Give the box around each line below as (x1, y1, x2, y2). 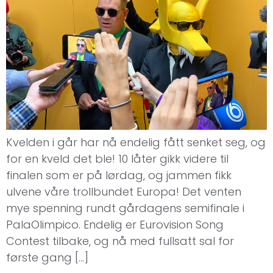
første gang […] (6, 249, 88, 265)
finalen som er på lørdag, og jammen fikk (6, 167, 232, 183)
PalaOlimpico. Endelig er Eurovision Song (6, 216, 224, 232)
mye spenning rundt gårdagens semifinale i (6, 200, 244, 216)
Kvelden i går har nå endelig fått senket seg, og (6, 134, 266, 150)
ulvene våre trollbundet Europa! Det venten (6, 183, 241, 199)
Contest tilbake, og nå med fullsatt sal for (6, 233, 234, 249)
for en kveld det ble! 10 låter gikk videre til (6, 151, 229, 166)
